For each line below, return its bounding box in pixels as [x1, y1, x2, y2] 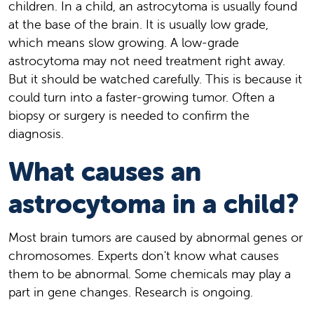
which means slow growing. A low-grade [8, 34, 239, 50]
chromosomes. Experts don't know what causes [8, 247, 279, 264]
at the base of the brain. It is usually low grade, [8, 15, 268, 32]
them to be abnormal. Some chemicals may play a [8, 265, 291, 282]
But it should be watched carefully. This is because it [8, 70, 302, 87]
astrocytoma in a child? [8, 186, 299, 220]
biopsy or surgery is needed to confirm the [8, 107, 250, 123]
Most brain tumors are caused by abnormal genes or [8, 228, 303, 245]
